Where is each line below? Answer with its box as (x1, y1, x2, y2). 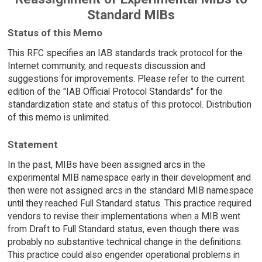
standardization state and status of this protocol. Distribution (7, 98, 251, 110)
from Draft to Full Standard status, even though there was (7, 223, 239, 235)
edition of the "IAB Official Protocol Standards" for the (7, 85, 223, 97)
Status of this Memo (7, 26, 102, 39)
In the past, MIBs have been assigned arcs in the (7, 159, 205, 171)
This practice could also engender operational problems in (7, 249, 240, 261)
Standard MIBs (87, 7, 175, 23)
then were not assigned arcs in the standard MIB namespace (7, 185, 254, 196)
